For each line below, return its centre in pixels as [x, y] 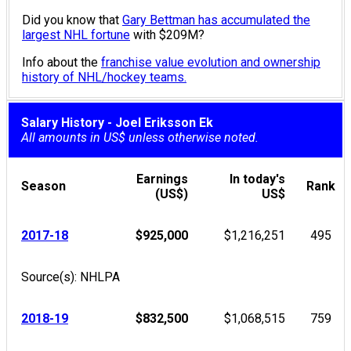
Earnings [162, 179]
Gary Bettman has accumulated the [216, 20]
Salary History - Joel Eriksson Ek [117, 123]
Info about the [62, 62]
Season [47, 186]
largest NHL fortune [76, 35]
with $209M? [167, 35]
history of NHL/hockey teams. [104, 77]
